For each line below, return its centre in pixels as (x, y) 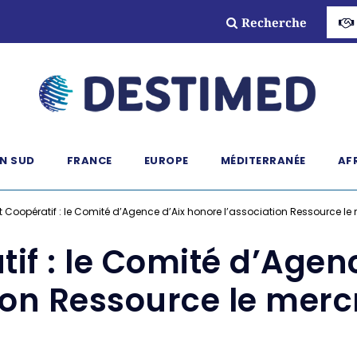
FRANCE (89, 161)
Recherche (274, 22)
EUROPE (166, 161)
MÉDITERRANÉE (263, 161)
